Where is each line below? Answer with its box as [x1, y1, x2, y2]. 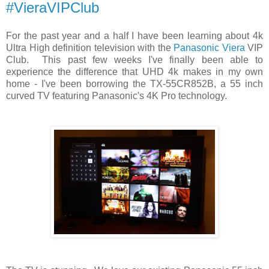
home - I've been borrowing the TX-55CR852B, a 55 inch [6, 79, 263, 89]
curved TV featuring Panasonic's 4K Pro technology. [6, 91, 227, 101]
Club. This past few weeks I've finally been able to [6, 55, 263, 65]
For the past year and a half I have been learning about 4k [6, 31, 263, 41]
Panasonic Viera [174, 43, 245, 53]
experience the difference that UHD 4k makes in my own [6, 67, 263, 77]
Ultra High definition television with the [6, 43, 174, 53]
